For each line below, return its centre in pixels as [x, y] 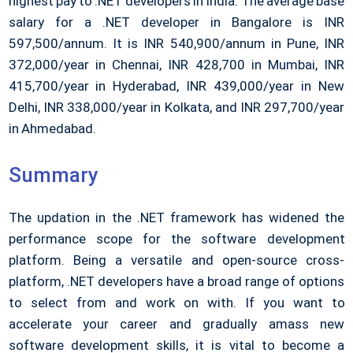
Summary [53, 175]
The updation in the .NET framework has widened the [176, 218]
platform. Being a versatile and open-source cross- [176, 260]
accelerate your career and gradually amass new [176, 324]
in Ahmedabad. [52, 129]
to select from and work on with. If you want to [176, 303]
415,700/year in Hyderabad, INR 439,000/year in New [176, 86]
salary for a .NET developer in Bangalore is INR [176, 22]
